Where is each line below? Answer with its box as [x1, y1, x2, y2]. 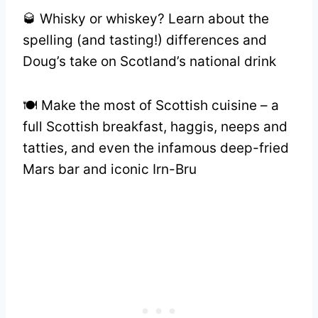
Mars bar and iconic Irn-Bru [23, 160, 197, 177]
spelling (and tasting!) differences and [23, 31, 267, 48]
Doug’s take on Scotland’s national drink [23, 53, 276, 70]
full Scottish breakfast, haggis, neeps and [23, 118, 287, 135]
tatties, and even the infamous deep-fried [23, 139, 289, 156]
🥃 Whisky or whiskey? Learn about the [23, 10, 269, 27]
